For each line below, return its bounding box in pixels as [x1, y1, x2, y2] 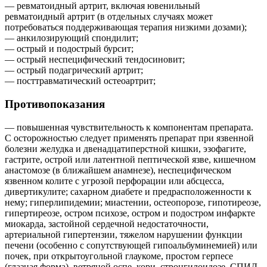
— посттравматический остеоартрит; [5, 76, 156, 86]
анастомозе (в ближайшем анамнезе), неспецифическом [5, 164, 231, 175]
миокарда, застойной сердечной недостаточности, [5, 218, 209, 229]
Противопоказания [5, 98, 105, 111]
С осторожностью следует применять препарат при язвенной [5, 132, 254, 143]
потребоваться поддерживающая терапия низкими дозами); [5, 22, 247, 33]
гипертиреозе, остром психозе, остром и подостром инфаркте [5, 207, 255, 218]
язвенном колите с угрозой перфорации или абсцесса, [5, 175, 224, 186]
